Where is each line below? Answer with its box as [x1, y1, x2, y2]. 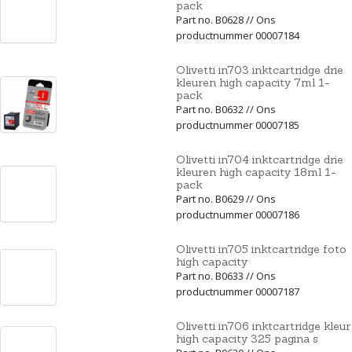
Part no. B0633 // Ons [176, 268, 276, 283]
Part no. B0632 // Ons [176, 101, 276, 116]
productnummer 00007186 [176, 207, 299, 222]
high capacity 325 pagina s [176, 331, 318, 346]
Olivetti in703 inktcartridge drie [176, 62, 343, 77]
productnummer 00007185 [176, 117, 299, 132]
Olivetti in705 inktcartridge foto [176, 241, 346, 256]
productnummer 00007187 [176, 284, 299, 299]
